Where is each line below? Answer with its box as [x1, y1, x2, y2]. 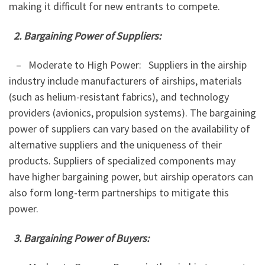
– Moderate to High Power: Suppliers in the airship [9, 58, 247, 72]
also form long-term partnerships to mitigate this [9, 186, 229, 200]
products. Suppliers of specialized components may [9, 154, 235, 168]
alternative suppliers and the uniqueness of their [9, 138, 222, 152]
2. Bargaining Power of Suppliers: [14, 28, 163, 43]
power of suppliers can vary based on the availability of [9, 122, 250, 136]
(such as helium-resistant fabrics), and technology [9, 90, 229, 104]
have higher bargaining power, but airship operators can [9, 170, 253, 184]
